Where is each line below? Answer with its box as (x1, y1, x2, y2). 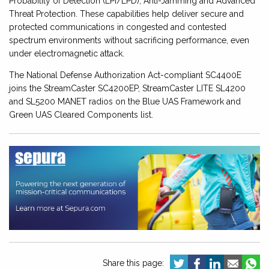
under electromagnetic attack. (9, 49, 124, 59)
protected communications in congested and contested (9, 22, 226, 32)
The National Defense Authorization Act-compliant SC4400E (9, 70, 241, 80)
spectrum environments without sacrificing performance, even (9, 35, 249, 46)
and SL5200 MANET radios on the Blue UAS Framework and (9, 97, 241, 107)
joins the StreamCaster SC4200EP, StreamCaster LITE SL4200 (9, 83, 246, 94)
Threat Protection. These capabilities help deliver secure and (9, 9, 244, 19)
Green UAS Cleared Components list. (9, 110, 156, 120)
